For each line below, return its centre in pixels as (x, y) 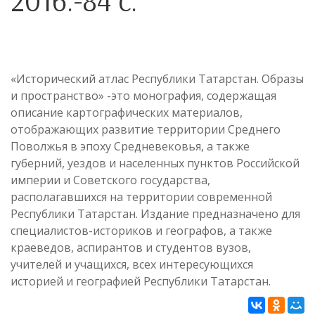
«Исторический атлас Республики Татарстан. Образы (157, 79)
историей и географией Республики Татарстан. (141, 281)
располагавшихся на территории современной (141, 197)
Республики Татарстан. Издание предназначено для (155, 214)
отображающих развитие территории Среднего (146, 129)
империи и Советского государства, (110, 180)
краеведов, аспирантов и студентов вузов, (131, 247)
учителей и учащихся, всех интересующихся (132, 264)
